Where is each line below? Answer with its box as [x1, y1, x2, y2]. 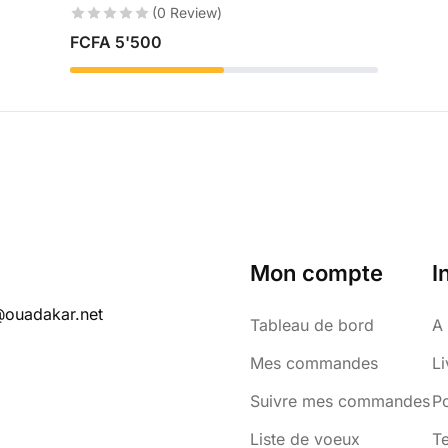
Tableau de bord [250, 315, 374, 335]
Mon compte [250, 260, 383, 286]
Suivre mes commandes [250, 391, 430, 411]
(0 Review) [151, 4, 222, 21]
